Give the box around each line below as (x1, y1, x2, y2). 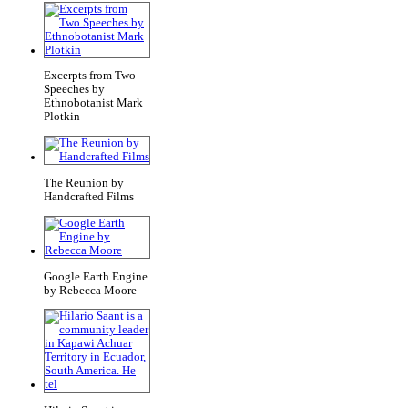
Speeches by (44, 83, 105, 97)
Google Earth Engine (44, 270, 148, 283)
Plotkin (44, 110, 80, 124)
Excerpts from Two (44, 69, 136, 83)
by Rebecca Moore (44, 283, 137, 297)
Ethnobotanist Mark (44, 97, 143, 110)
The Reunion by (44, 176, 124, 189)
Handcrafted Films (44, 189, 134, 203)
